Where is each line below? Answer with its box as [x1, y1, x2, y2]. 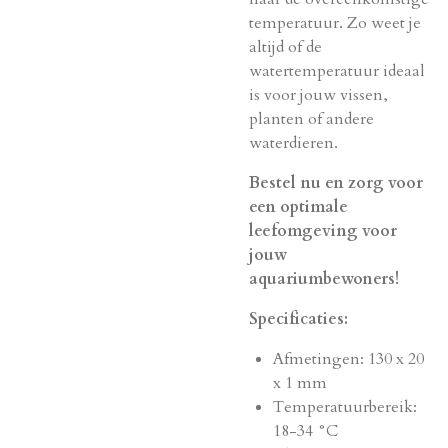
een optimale [249, 196, 348, 218]
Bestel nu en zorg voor [249, 172, 423, 194]
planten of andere [249, 108, 374, 130]
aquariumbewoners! [249, 268, 399, 290]
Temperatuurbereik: [273, 396, 417, 418]
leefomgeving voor [249, 220, 397, 242]
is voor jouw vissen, [249, 84, 388, 106]
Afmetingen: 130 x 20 [273, 348, 424, 370]
